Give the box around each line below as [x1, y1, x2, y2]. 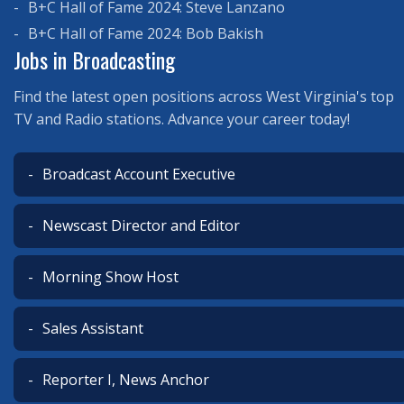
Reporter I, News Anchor [39, 369, 209, 390]
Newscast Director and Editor [39, 215, 240, 235]
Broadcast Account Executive [39, 163, 235, 184]
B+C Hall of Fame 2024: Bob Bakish [24, 23, 263, 43]
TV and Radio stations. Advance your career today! [14, 108, 350, 129]
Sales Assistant [39, 317, 143, 338]
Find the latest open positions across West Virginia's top [14, 86, 394, 106]
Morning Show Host [39, 266, 179, 287]
